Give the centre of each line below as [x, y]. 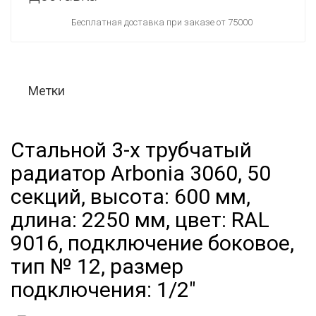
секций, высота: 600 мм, [130, 196]
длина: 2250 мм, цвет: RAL [140, 220]
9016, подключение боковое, [152, 243]
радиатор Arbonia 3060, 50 [141, 173]
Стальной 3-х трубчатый [131, 150]
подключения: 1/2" [103, 290]
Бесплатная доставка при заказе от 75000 [162, 22]
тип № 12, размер [97, 266]
